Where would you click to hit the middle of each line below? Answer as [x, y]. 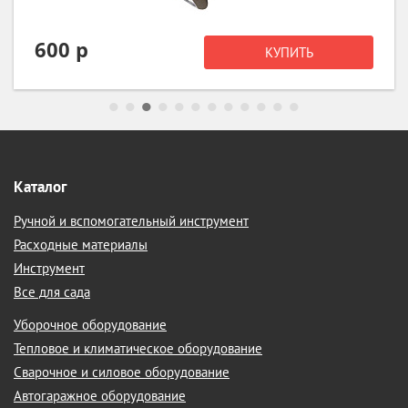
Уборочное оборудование [90, 325]
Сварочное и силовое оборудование [122, 372]
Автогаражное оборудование [100, 396]
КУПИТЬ [289, 52]
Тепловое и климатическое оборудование [138, 348]
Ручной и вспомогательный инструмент [131, 221]
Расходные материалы [81, 245]
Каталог [40, 187]
